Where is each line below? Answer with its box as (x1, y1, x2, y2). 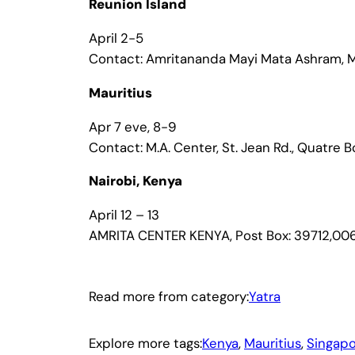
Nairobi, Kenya (89, 172, 182, 190)
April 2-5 (89, 29, 143, 47)
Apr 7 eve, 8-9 (89, 117, 177, 136)
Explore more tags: (89, 334, 202, 353)
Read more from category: (89, 287, 249, 305)
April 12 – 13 (89, 206, 159, 224)
